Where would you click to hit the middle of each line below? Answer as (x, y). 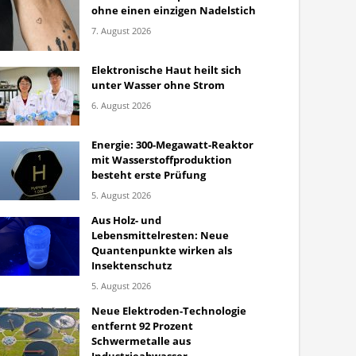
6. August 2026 (121, 105)
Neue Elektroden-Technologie (169, 311)
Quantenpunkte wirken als (162, 250)
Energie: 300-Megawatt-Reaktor (172, 145)
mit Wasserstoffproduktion (162, 160)
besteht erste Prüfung (149, 175)
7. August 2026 (121, 31)
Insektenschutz (132, 265)
